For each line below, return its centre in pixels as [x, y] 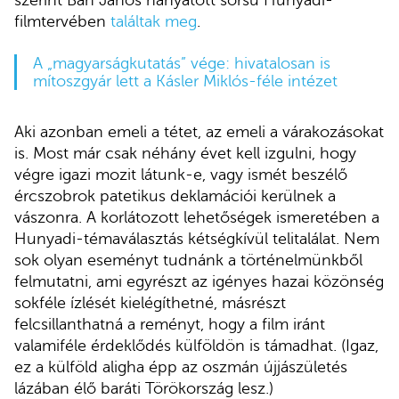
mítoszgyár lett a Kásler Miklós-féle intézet [185, 81]
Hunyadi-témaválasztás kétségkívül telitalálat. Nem [197, 239]
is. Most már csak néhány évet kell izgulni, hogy [185, 154]
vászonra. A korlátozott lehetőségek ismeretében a [197, 218]
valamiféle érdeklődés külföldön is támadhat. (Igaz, [196, 346]
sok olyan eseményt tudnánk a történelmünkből [188, 261]
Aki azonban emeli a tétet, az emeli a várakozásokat [199, 132]
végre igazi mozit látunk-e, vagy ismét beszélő [181, 175]
